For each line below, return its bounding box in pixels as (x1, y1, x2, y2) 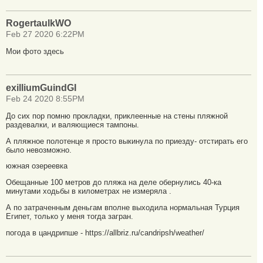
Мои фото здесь (6, 47, 64, 56)
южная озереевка (6, 161, 68, 171)
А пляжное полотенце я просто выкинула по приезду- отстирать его (6, 136, 248, 146)
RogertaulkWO (6, 18, 71, 29)
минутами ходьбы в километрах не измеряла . (6, 187, 171, 196)
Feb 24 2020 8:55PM (6, 95, 85, 104)
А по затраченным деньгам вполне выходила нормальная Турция (6, 203, 240, 213)
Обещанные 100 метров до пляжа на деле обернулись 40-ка (6, 178, 221, 187)
